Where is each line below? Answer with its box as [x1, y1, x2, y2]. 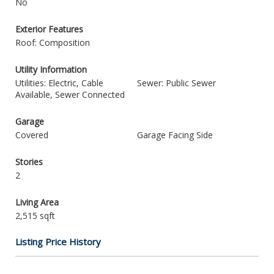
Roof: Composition [15, 37, 90, 48]
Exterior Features [15, 23, 83, 35]
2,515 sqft [15, 210, 55, 221]
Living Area [15, 196, 59, 208]
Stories [15, 156, 43, 168]
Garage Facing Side [137, 129, 213, 141]
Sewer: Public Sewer [137, 77, 216, 89]
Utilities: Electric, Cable [15, 77, 103, 89]
